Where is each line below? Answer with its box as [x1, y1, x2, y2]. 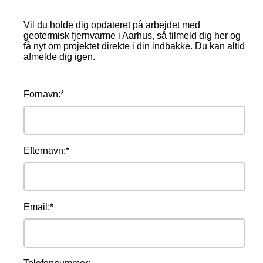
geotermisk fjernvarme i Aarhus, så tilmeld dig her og [23, 31, 241, 41]
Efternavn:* [23, 146, 69, 156]
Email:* [23, 202, 53, 212]
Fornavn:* [23, 89, 64, 99]
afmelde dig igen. [23, 52, 97, 62]
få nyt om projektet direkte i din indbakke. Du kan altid [23, 41, 245, 51]
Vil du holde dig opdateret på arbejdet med [23, 20, 200, 30]
